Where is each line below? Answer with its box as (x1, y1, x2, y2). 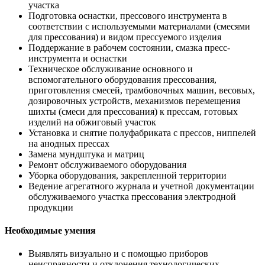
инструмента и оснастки (28, 53, 127, 63)
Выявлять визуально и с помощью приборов (28, 248, 208, 259)
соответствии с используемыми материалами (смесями (28, 21, 250, 31)
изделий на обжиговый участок (28, 117, 156, 127)
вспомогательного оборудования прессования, (28, 74, 216, 85)
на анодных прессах (28, 138, 109, 148)
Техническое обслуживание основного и (28, 63, 193, 74)
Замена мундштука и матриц (28, 148, 144, 159)
